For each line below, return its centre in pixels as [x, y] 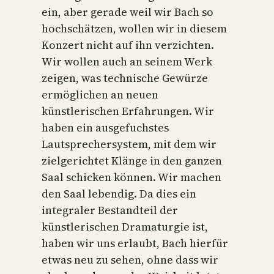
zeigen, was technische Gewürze [125, 78]
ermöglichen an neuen [100, 94]
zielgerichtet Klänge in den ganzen [132, 160]
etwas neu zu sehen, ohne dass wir [130, 259]
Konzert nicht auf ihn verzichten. [128, 45]
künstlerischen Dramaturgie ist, [125, 226]
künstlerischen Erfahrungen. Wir [128, 111]
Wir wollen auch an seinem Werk [127, 61]
